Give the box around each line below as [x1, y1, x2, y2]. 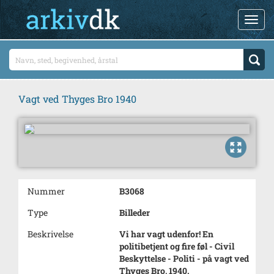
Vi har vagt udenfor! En [119, 228, 213, 240]
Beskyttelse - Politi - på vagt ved [119, 253, 249, 264]
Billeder [119, 207, 150, 218]
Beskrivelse [28, 228, 73, 240]
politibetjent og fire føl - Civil [119, 240, 234, 252]
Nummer [28, 185, 65, 197]
